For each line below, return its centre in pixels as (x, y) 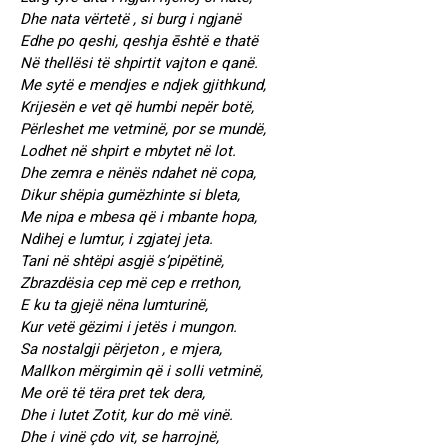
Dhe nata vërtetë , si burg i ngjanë (130, 19)
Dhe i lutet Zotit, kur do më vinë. (126, 415)
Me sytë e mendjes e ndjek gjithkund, (143, 85)
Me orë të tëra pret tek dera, (112, 393)
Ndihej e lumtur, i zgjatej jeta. (116, 239)
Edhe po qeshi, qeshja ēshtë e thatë (139, 41)
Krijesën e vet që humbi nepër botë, (137, 107)
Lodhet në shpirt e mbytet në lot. (128, 151)
